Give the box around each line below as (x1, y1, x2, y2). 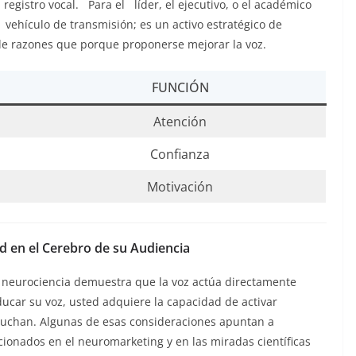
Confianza (150, 145, 210, 163)
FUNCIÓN (151, 78, 209, 96)
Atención (153, 112, 207, 130)
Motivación (147, 177, 213, 195)
